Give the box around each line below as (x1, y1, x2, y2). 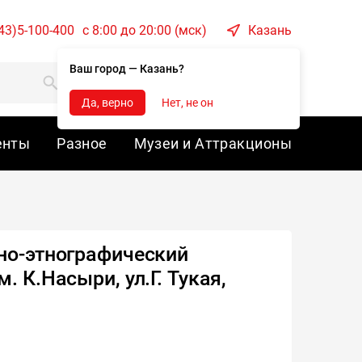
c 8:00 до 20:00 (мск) (82, 23, 207, 38)
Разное (57, 135, 107, 152)
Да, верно (82, 95, 133, 109)
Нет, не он (162, 95, 213, 109)
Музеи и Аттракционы (133, 135, 292, 152)
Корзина (168, 74, 219, 90)
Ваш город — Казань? (69, 62, 184, 75)
